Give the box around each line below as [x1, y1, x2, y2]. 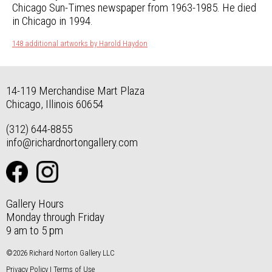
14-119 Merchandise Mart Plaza [6, 83, 144, 98]
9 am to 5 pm [6, 223, 63, 238]
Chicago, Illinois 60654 [6, 97, 103, 111]
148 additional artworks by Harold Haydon [12, 39, 148, 49]
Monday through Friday [6, 210, 104, 225]
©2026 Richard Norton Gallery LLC [6, 248, 115, 258]
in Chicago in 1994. [12, 14, 93, 29]
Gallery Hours [6, 197, 64, 211]
